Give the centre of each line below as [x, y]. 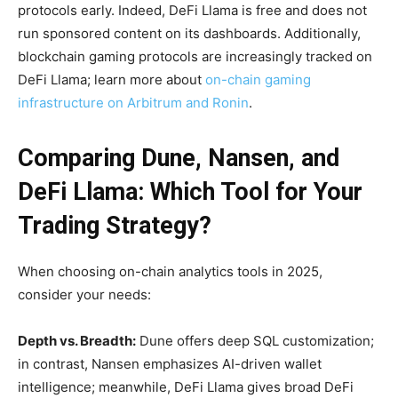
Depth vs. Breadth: [77, 341]
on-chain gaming [258, 80]
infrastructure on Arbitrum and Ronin [133, 103]
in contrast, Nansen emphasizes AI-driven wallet [170, 364]
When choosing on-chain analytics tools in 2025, [170, 271]
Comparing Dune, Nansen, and [179, 158]
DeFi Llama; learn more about [111, 80]
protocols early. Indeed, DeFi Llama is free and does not [192, 10]
